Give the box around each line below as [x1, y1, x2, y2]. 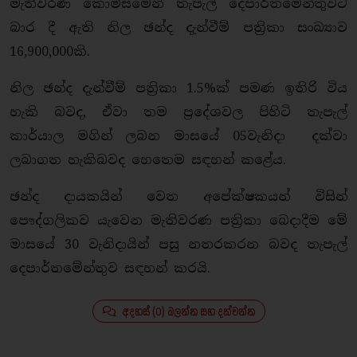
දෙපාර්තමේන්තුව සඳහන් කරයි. [10, 260, 210, 277]
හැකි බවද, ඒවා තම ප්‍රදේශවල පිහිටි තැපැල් [10, 104, 347, 120]
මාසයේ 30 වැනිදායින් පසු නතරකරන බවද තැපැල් [10, 236, 347, 253]
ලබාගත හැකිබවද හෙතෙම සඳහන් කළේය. [10, 151, 286, 168]
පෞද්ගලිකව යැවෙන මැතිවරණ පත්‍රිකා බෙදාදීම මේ [10, 212, 347, 229]
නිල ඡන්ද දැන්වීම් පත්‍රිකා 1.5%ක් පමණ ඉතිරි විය [10, 80, 347, 96]
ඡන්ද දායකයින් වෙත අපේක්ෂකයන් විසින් [10, 188, 347, 205]
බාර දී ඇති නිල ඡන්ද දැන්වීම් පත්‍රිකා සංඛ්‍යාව [10, 19, 347, 36]
